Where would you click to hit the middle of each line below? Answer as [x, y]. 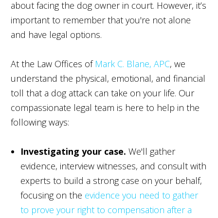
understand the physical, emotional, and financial [108, 78]
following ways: [40, 122]
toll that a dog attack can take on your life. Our [103, 93]
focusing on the [53, 195]
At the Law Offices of [53, 64]
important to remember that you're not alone [101, 20]
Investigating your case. [73, 151]
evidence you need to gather [142, 195]
